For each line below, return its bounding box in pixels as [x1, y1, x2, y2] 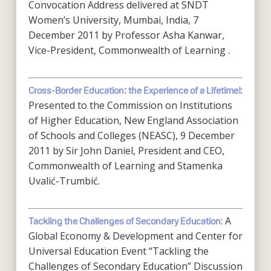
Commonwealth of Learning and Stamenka [28, 159, 223, 172]
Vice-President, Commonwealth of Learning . [28, 44, 230, 57]
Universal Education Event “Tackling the [28, 244, 209, 258]
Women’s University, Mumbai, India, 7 [28, 13, 198, 27]
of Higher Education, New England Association [28, 114, 238, 127]
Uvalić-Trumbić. [28, 174, 100, 188]
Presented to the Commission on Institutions [28, 99, 232, 112]
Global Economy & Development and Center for [28, 229, 243, 243]
